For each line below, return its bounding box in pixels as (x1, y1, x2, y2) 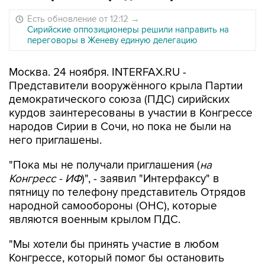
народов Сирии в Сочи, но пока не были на (9, 120, 231, 134)
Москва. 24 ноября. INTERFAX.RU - (9, 66, 186, 79)
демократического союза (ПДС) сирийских (9, 93, 230, 106)
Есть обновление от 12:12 (27, 14, 131, 24)
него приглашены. (9, 134, 102, 147)
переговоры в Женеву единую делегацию (27, 35, 198, 46)
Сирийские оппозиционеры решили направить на (27, 24, 229, 35)
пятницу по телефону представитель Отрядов (9, 186, 246, 199)
